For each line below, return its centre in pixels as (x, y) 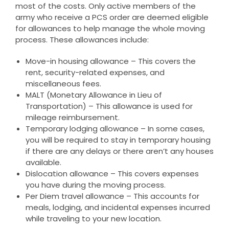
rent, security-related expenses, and (95, 72)
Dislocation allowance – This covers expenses (112, 173)
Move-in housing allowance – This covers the (110, 61)
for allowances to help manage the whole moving (110, 28)
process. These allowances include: (82, 39)
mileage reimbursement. (72, 117)
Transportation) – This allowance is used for (109, 106)
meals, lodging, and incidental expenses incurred (118, 207)
